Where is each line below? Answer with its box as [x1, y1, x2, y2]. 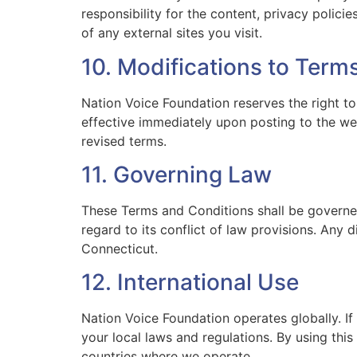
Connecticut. [81, 241, 158, 257]
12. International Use [81, 269, 299, 296]
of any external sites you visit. [81, 25, 262, 41]
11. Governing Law [81, 161, 272, 189]
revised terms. [81, 132, 167, 149]
